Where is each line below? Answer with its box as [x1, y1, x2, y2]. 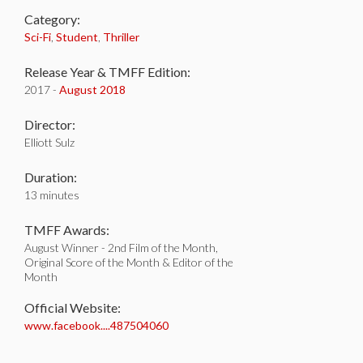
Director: [24, 117, 75, 132]
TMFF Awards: [24, 222, 109, 237]
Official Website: [24, 300, 121, 315]
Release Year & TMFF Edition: [24, 64, 190, 79]
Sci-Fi [24, 30, 51, 44]
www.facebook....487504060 [24, 318, 169, 332]
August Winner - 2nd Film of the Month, [24, 241, 218, 254]
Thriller [103, 30, 139, 44]
